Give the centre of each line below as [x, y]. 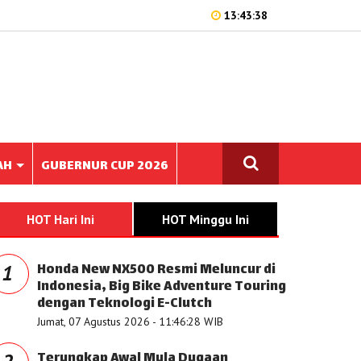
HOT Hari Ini [60, 219]
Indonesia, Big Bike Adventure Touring [162, 287]
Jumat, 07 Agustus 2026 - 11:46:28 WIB [130, 322]
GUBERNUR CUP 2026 [105, 166]
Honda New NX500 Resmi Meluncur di [156, 270]
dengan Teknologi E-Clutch [124, 304]
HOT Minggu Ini [205, 219]
